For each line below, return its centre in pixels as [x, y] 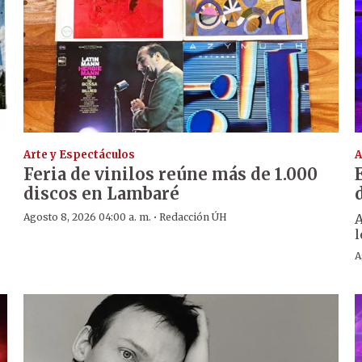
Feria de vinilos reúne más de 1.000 [171, 175]
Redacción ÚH [194, 217]
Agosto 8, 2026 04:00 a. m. [88, 217]
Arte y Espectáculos [80, 155]
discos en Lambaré [102, 194]
